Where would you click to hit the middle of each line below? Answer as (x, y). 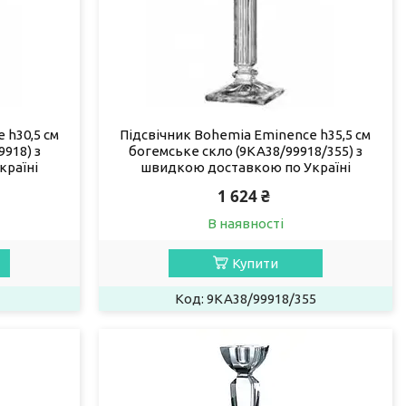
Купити (255, 263)
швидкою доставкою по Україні (245, 167)
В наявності (245, 223)
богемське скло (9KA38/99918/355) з (245, 150)
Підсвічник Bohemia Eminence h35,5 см (246, 134)
